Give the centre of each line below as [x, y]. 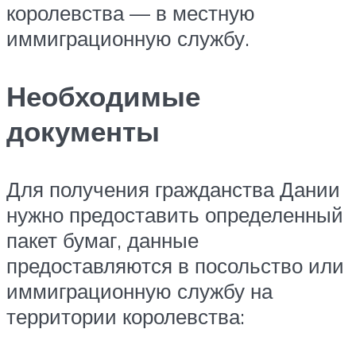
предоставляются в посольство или [175, 265]
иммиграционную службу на [139, 290]
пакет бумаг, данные [103, 240]
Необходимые [103, 96]
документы [83, 131]
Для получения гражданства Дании [173, 189]
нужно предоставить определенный [175, 214]
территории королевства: [126, 316]
